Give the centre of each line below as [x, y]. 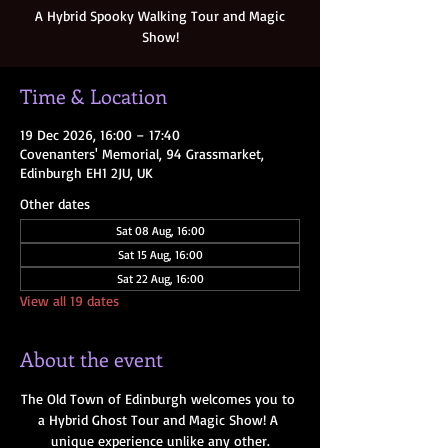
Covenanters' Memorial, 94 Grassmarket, [142, 153]
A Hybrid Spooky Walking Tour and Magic [160, 15]
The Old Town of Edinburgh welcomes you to [160, 398]
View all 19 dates [69, 300]
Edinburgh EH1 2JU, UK [86, 172]
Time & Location [93, 95]
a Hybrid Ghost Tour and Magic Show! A [160, 419]
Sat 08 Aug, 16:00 [160, 230]
